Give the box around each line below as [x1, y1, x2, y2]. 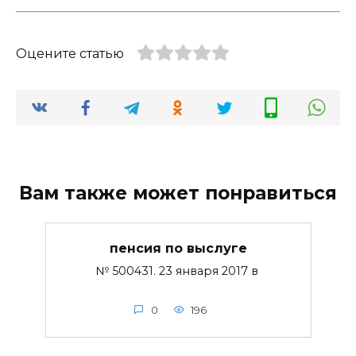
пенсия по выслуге [109, 240, 247, 256]
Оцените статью [16, 45, 124, 61]
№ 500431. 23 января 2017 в [95, 264, 261, 279]
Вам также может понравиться [19, 181, 337, 204]
